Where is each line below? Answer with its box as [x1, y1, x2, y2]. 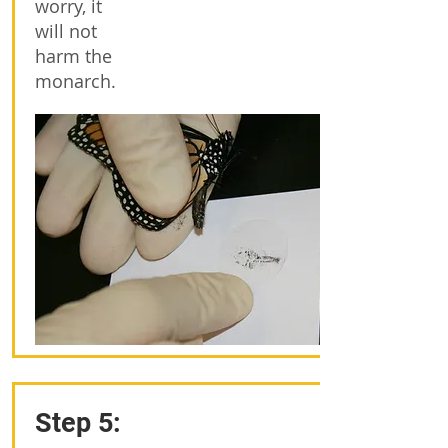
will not [35, 19, 97, 43]
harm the [35, 44, 112, 68]
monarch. [35, 69, 116, 93]
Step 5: [35, 407, 128, 439]
